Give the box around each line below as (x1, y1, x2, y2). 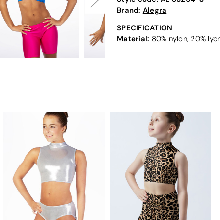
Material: (117, 33, 150, 43)
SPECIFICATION (117, 23, 173, 32)
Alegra (142, 5, 167, 15)
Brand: (117, 5, 143, 15)
